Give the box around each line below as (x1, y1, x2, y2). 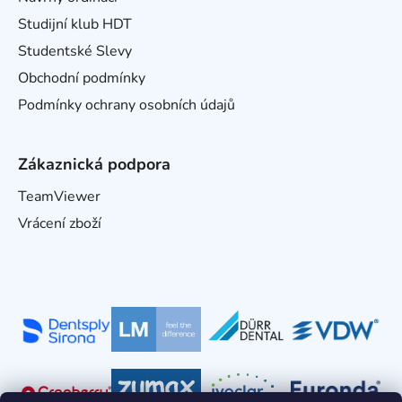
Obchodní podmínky (18, 67, 145, 88)
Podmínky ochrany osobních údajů (18, 94, 235, 115)
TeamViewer (18, 186, 100, 206)
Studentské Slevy (18, 40, 132, 61)
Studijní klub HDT (18, 13, 132, 34)
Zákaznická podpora (18, 153, 170, 175)
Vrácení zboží (18, 213, 101, 233)
